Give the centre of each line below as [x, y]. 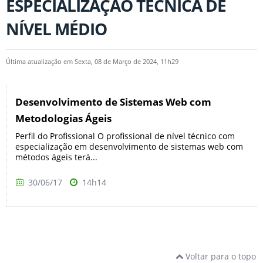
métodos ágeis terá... [56, 157]
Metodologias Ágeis [63, 118]
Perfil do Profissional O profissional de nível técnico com [125, 136]
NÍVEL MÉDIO [56, 29]
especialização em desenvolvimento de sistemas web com [129, 147]
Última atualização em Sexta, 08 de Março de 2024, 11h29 [92, 62]
